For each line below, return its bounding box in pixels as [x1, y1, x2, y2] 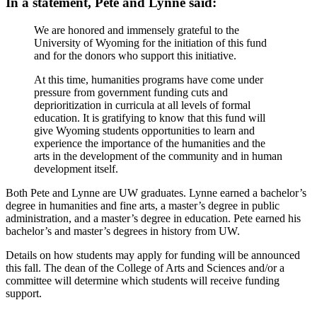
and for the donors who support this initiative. [34, 50, 236, 62]
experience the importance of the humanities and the [34, 137, 265, 150]
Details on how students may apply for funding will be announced [6, 249, 300, 262]
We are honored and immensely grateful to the [34, 24, 239, 37]
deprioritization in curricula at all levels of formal [34, 99, 250, 112]
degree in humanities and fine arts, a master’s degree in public [6, 200, 279, 212]
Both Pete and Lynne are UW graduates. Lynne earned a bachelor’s [6, 187, 306, 200]
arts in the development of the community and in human [34, 150, 282, 163]
